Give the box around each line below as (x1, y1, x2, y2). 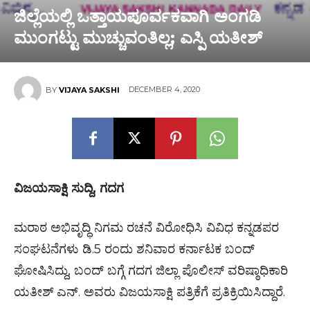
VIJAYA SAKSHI (59, 85, 120, 95)
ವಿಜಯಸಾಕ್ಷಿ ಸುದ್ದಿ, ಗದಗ (14, 181, 124, 196)
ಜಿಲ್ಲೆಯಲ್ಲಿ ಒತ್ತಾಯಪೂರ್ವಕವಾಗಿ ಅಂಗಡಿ (14, 6, 261, 26)
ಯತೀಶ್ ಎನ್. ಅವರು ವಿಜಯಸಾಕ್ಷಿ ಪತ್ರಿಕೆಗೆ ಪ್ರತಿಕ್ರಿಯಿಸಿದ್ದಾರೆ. (14, 284, 285, 300)
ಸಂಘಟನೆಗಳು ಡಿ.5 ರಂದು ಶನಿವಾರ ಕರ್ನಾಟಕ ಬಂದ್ (14, 241, 255, 257)
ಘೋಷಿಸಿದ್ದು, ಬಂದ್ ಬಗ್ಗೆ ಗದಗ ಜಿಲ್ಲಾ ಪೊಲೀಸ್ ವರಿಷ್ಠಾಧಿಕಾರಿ (14, 263, 288, 278)
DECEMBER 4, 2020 (129, 84, 200, 95)
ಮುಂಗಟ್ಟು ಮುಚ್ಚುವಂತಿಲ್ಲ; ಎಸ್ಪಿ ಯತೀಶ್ (14, 28, 262, 48)
